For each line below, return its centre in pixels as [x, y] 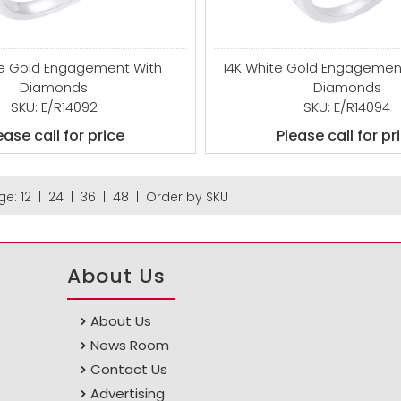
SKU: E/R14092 [54, 107]
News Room [130, 345]
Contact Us [129, 369]
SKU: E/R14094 [347, 107]
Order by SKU [187, 197]
